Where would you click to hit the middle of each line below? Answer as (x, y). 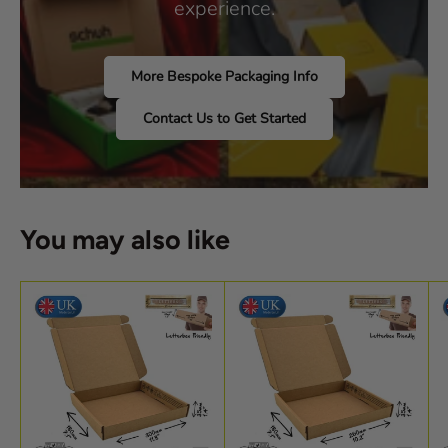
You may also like (125, 239)
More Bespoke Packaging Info (224, 76)
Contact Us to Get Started (224, 118)
